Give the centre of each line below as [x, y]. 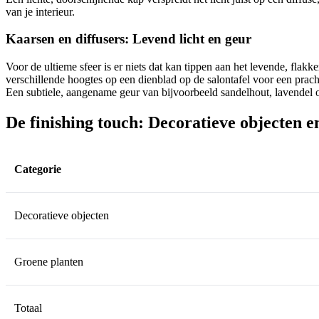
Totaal [28, 308]
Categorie [38, 169]
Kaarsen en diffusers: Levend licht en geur [129, 39]
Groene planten [49, 261]
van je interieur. [40, 11]
